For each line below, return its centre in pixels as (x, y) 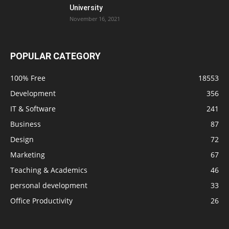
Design (22, 140)
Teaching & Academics (49, 170)
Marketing (28, 155)
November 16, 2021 (95, 19)
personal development (49, 186)
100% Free (28, 78)
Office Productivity (41, 201)
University (86, 8)
